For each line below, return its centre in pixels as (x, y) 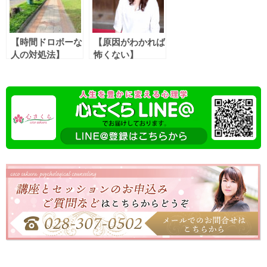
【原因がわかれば (129, 42)
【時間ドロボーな (46, 42)
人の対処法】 (38, 54)
